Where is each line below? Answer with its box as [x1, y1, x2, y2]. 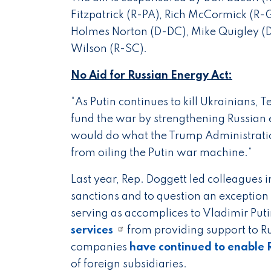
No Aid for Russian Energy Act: [71, 70, 232, 81]
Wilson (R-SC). [71, 44, 147, 54]
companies [71, 242, 129, 253]
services [71, 225, 113, 236]
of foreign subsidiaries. [71, 259, 187, 270]
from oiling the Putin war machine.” [71, 148, 252, 158]
